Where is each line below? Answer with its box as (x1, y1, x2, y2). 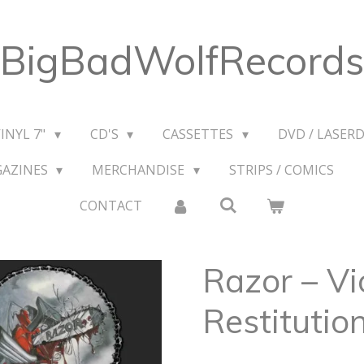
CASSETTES (162, 125, 237, 143)
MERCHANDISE (92, 161, 188, 179)
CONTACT (79, 197, 142, 214)
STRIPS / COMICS (228, 161, 334, 179)
